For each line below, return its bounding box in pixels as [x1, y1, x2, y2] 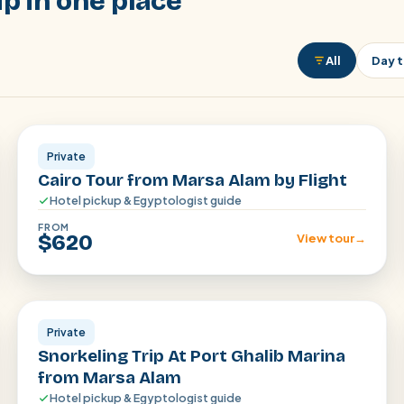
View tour [297, 231, 355, 245]
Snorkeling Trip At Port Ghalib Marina [37, 345, 345, 366]
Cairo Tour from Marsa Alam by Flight [37, 170, 347, 190]
